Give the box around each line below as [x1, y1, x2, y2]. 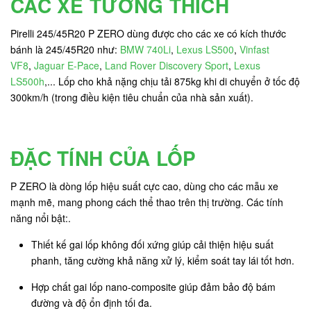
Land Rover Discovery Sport [105, 58, 228, 72]
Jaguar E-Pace [34, 58, 99, 72]
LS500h [10, 74, 44, 88]
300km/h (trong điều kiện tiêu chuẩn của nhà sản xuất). [10, 90, 253, 104]
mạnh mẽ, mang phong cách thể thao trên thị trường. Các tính [10, 194, 283, 209]
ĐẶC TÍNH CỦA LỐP [10, 143, 196, 172]
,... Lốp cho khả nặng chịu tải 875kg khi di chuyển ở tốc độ [44, 74, 300, 88]
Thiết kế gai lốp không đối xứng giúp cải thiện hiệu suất [31, 237, 274, 251]
